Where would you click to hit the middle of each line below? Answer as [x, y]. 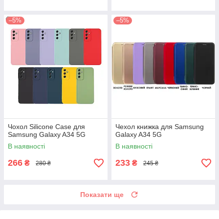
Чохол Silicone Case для [46, 127]
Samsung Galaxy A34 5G [47, 135]
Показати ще [102, 195]
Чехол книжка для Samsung [160, 127]
